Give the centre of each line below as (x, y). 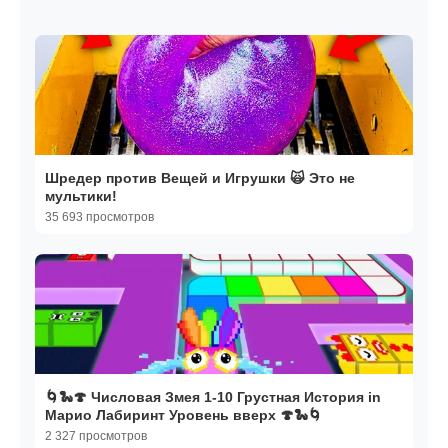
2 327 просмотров (96, 436)
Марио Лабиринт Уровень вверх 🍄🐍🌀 (183, 415)
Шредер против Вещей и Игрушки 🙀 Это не (200, 178)
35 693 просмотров (99, 217)
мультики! (81, 196)
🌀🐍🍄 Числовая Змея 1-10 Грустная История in (213, 397)
